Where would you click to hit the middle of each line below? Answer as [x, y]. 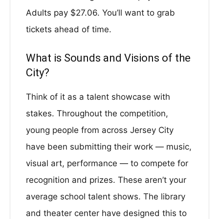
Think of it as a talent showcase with [98, 97]
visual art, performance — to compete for [107, 163]
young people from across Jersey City [100, 130]
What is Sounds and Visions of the [108, 58]
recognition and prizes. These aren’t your [106, 180]
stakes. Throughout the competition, [97, 113]
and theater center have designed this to [106, 213]
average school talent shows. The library [106, 197]
